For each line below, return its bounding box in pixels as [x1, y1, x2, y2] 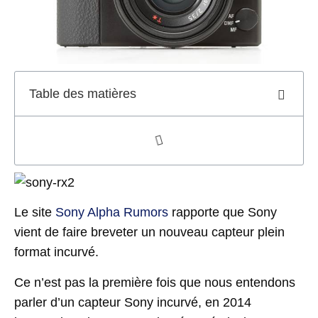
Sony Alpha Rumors [55, 205, 172, 220]
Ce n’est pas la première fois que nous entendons [14, 275, 295, 290]
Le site [14, 205, 55, 220]
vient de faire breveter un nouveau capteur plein [14, 225, 285, 240]
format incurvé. [14, 245, 99, 260]
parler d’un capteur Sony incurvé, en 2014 [14, 295, 251, 309]
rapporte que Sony [172, 205, 277, 220]
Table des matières [29, 86, 136, 101]
